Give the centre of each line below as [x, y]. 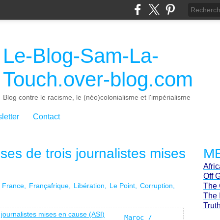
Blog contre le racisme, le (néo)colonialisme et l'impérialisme [97, 97]
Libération [89, 186]
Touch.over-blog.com [98, 79]
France [13, 186]
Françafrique [49, 186]
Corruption [156, 186]
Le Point [122, 186]
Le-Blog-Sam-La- [81, 56]
